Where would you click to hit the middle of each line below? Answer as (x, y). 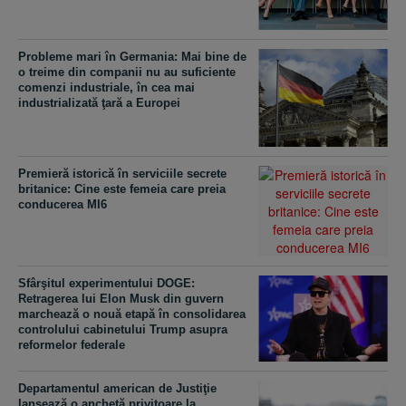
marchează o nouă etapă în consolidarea (132, 314)
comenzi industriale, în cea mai (106, 87)
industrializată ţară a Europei (99, 102)
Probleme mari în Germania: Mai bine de (132, 56)
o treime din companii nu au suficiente (127, 72)
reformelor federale (72, 344)
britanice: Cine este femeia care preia (122, 188)
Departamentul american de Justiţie (117, 389)
